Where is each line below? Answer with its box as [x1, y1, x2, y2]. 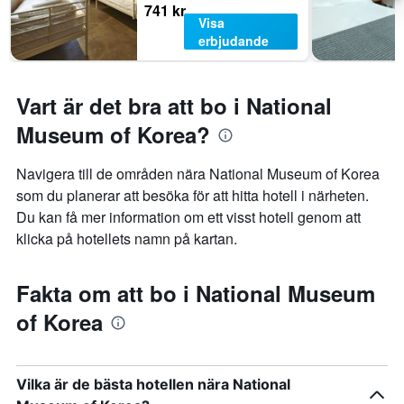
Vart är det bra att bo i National [16, 90, 332, 122]
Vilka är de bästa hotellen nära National [16, 375, 290, 394]
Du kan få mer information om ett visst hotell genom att [16, 207, 361, 228]
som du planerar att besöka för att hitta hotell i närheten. [16, 185, 369, 207]
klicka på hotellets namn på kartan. [16, 228, 237, 250]
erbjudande [198, 32, 270, 50]
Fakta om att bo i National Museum [16, 278, 375, 309]
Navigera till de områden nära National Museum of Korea [16, 163, 380, 185]
